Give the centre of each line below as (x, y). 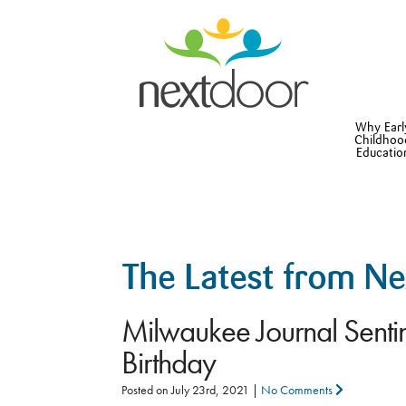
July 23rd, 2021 (211, 390)
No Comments (299, 390)
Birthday (169, 363)
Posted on (147, 390)
